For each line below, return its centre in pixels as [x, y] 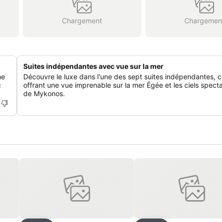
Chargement [82, 20]
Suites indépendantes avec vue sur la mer [93, 66]
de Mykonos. [44, 93]
